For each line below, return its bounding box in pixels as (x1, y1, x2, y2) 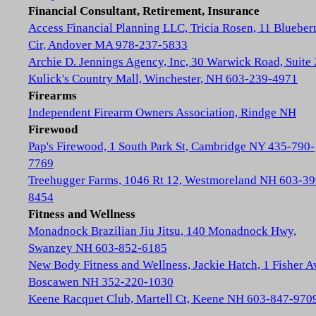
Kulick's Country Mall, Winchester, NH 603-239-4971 (28, 72, 298, 85)
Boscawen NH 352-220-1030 (28, 275, 174, 288)
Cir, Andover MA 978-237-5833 (28, 38, 188, 51)
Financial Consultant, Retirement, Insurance (28, 4, 260, 18)
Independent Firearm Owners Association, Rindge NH (28, 106, 296, 119)
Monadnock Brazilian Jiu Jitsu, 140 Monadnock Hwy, (28, 224, 296, 238)
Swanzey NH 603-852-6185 (28, 241, 167, 255)
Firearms (28, 89, 77, 102)
